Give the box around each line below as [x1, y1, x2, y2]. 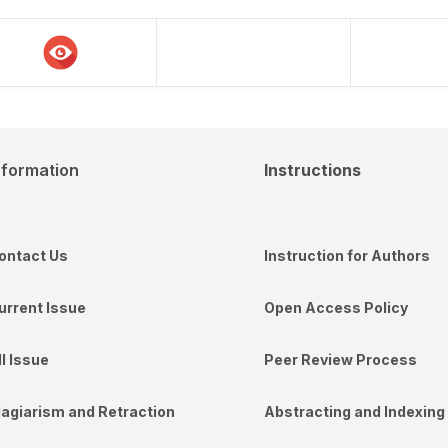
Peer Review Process [264, 350, 417, 368]
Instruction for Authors [264, 246, 430, 264]
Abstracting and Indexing [264, 402, 445, 420]
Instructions [264, 159, 361, 180]
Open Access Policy [264, 298, 408, 316]
